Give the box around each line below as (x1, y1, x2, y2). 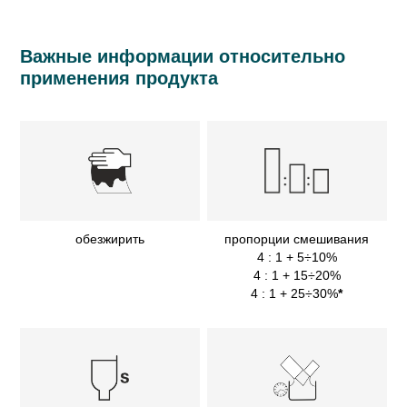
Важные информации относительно (20, 45, 346, 66)
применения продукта (20, 67, 219, 88)
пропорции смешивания (224, 231, 370, 246)
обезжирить (75, 231, 145, 246)
